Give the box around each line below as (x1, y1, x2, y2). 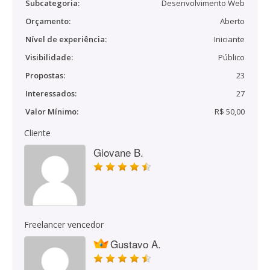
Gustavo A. (110, 236, 161, 251)
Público (218, 52, 245, 63)
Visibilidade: (25, 52, 73, 63)
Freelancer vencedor (24, 219, 104, 230)
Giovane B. (93, 145, 143, 160)
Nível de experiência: (25, 34, 107, 45)
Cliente (24, 127, 51, 139)
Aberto (220, 16, 245, 27)
